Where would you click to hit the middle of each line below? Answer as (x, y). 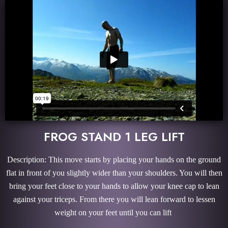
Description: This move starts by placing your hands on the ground (114, 159)
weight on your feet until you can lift (114, 212)
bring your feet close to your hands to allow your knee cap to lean (114, 186)
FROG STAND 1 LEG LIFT (114, 136)
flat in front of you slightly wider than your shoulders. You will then (114, 173)
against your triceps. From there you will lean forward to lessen (114, 199)
